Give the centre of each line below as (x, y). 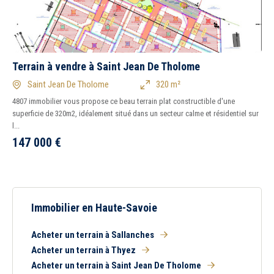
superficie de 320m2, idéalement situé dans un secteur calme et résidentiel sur (135, 113)
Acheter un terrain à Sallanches (93, 235)
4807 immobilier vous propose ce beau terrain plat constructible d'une (124, 101)
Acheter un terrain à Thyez (83, 250)
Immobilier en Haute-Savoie (94, 208)
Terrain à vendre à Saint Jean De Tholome (106, 66)
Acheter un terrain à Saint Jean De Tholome (116, 265)
